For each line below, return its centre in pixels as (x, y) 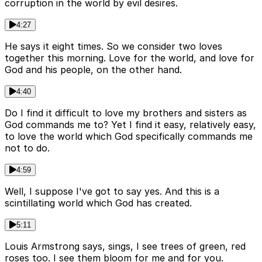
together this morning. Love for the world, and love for (130, 58)
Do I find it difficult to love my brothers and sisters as (126, 113)
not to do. (27, 148)
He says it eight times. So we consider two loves (113, 46)
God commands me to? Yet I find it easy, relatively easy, (130, 125)
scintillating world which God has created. (98, 203)
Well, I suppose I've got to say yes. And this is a (112, 192)
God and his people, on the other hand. (93, 70)
